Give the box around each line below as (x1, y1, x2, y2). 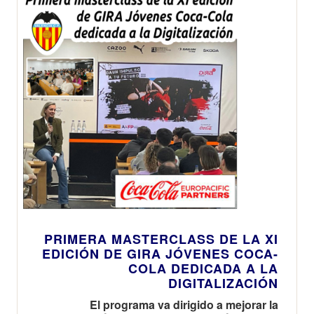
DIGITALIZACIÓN (168, 273, 278, 292)
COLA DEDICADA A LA (128, 259, 278, 278)
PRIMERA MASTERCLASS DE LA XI (44, 229, 278, 248)
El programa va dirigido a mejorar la (90, 296, 278, 313)
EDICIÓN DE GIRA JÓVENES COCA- (42, 244, 278, 263)
